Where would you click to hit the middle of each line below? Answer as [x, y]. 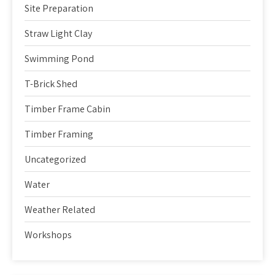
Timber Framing [59, 134]
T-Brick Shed [51, 83]
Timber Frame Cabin [68, 109]
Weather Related [60, 209]
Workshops [48, 234]
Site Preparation [59, 8]
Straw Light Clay [58, 33]
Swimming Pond [59, 58]
